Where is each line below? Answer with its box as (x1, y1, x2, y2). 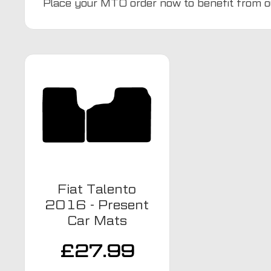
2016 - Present (45, 197, 149, 212)
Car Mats (67, 213, 127, 228)
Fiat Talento (57, 181, 137, 197)
